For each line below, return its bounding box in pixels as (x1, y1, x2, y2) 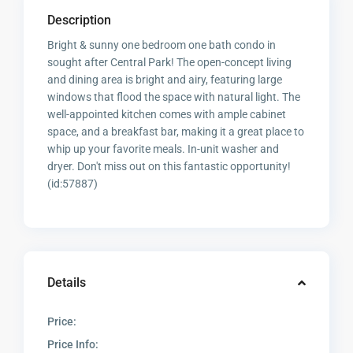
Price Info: (47, 338, 99, 351)
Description (47, 13, 112, 28)
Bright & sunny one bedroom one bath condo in (47, 39, 277, 52)
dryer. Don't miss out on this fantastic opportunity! (47, 160, 292, 173)
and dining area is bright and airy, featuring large (47, 73, 283, 87)
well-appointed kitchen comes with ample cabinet (47, 108, 287, 121)
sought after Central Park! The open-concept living (47, 56, 292, 69)
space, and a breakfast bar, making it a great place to (47, 125, 305, 139)
